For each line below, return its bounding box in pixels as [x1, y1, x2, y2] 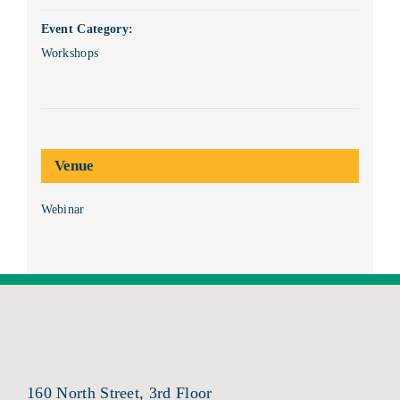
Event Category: [40, 21, 134, 36]
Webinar [40, 202, 85, 216]
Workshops [40, 46, 99, 60]
